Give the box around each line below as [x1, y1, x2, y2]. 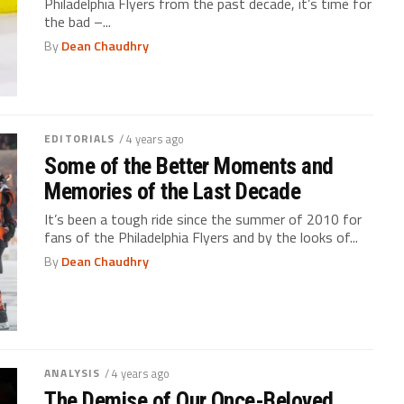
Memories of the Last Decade [44, 178, 301, 206]
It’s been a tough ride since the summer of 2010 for [44, 208, 363, 231]
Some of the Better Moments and [44, 152, 334, 180]
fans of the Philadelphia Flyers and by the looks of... [44, 226, 359, 249]
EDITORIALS [44, 130, 115, 148]
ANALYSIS [44, 364, 101, 382]
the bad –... [44, 10, 112, 32]
